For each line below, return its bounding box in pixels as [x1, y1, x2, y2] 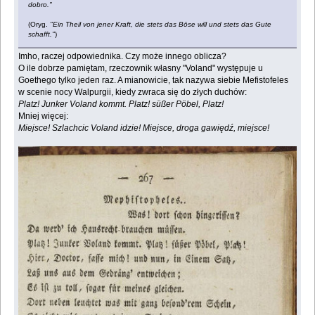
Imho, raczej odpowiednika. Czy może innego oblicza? [18, 51, 227, 61]
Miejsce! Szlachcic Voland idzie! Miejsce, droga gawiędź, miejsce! [18, 122, 270, 133]
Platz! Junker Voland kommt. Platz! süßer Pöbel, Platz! [18, 98, 224, 109]
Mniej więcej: [18, 110, 69, 121]
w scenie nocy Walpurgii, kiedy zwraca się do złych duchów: [18, 86, 247, 97]
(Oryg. [28, 20, 51, 28]
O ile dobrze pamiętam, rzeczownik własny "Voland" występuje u [18, 63, 264, 73]
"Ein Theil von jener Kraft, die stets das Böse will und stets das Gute [50, 20, 272, 28]
